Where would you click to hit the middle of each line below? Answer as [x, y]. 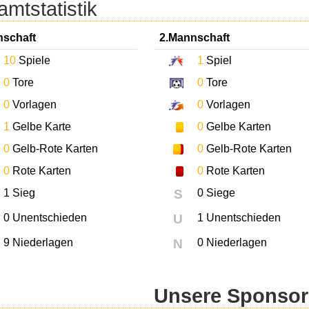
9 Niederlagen [38, 242]
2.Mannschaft [195, 37]
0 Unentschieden [45, 217]
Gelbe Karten [238, 126]
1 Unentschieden [239, 217]
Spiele [33, 60]
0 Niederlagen [232, 242]
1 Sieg [19, 192]
